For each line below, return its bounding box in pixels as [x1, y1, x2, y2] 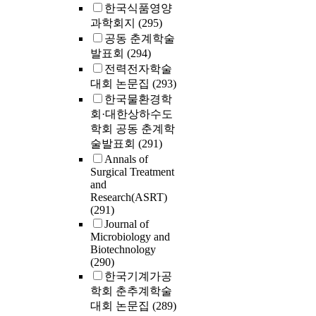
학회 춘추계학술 [90, 285, 172, 298]
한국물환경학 [104, 93, 172, 106]
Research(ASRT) [90, 191, 167, 204]
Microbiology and [90, 231, 170, 243]
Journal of [104, 218, 149, 231]
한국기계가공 [104, 270, 172, 283]
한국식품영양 [104, 2, 172, 15]
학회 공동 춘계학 [90, 123, 175, 135]
